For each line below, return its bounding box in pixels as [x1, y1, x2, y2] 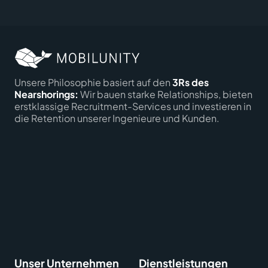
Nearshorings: [14, 88, 80, 100]
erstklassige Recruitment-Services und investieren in [14, 100, 251, 112]
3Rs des [172, 76, 209, 89]
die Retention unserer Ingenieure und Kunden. [14, 112, 220, 124]
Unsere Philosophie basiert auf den [14, 76, 172, 89]
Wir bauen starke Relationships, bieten [80, 88, 252, 100]
